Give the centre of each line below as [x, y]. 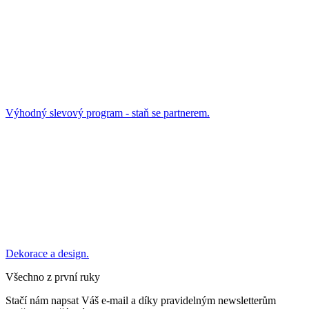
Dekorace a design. [47, 253]
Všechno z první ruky [53, 277]
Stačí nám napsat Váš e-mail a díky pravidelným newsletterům [141, 300]
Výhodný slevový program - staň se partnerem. [108, 112]
